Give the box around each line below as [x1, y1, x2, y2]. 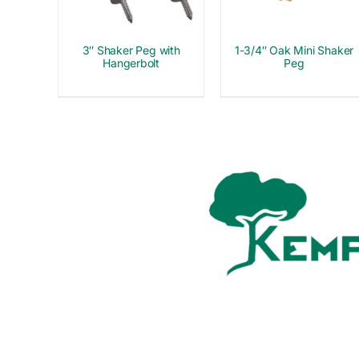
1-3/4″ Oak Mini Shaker [234, 43, 354, 58]
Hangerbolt [103, 56, 160, 71]
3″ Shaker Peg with [82, 43, 180, 58]
